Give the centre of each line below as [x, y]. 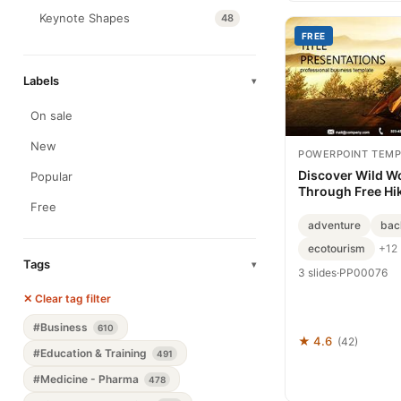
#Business [62, 327]
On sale [51, 115]
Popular [51, 176]
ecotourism [337, 248]
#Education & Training [91, 353]
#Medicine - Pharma [87, 379]
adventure [334, 225]
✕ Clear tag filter [67, 299]
